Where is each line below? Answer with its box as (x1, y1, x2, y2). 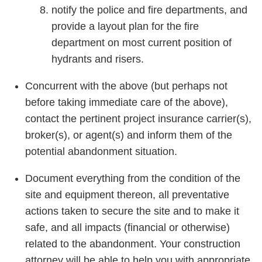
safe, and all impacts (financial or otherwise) (25, 221, 230, 233)
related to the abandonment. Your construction (25, 237, 240, 250)
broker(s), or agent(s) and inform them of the (25, 129, 232, 141)
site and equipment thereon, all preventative (25, 188, 229, 201)
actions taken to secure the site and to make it (25, 205, 239, 217)
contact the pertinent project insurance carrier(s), (25, 112, 251, 125)
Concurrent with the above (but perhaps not (25, 80, 227, 92)
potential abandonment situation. (25, 145, 177, 157)
